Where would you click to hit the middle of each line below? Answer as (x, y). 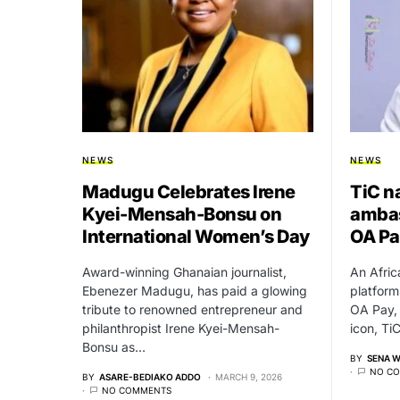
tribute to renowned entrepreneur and (192, 309)
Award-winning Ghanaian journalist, (184, 271)
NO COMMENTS (137, 390)
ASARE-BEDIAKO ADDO (150, 376)
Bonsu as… (114, 346)
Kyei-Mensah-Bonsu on (182, 214)
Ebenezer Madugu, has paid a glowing (195, 290)
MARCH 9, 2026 (249, 376)
